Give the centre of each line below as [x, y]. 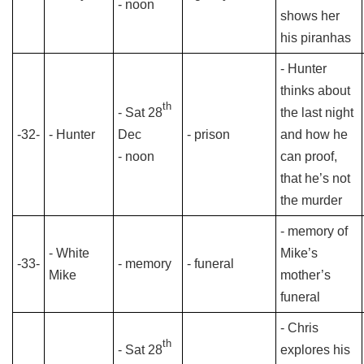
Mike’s [299, 253]
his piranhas [316, 38]
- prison [208, 134]
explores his [315, 350]
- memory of [314, 231]
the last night [317, 113]
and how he [314, 134]
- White [69, 253]
